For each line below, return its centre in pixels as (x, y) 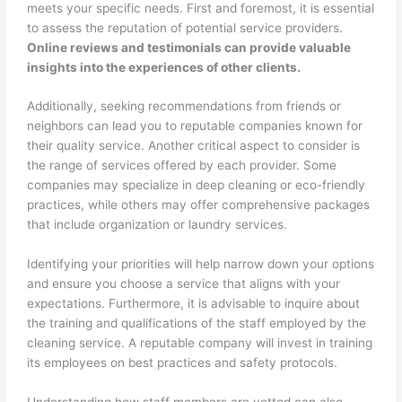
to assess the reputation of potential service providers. (185, 27)
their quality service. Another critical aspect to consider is (194, 146)
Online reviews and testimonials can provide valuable (189, 47)
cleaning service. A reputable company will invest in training (200, 343)
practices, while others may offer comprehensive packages (199, 205)
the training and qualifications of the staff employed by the (197, 323)
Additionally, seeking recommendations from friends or (184, 106)
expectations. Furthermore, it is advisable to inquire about (194, 304)
